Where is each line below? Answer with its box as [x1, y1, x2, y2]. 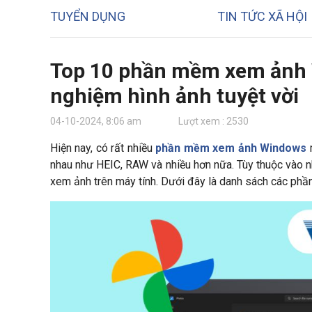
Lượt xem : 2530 [178, 115, 249, 127]
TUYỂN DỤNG [50, 8, 125, 24]
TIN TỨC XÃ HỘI [217, 8, 307, 24]
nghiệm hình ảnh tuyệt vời [50, 83, 299, 108]
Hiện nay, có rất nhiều [50, 141, 156, 155]
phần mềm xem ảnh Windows [155, 141, 307, 155]
